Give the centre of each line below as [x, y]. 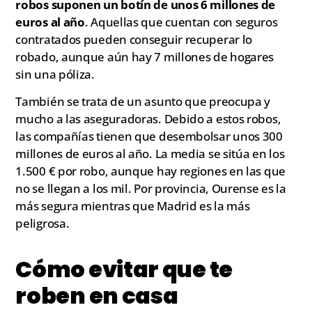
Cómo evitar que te [124, 269]
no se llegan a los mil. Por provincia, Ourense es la [151, 189]
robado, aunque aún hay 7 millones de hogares [145, 56]
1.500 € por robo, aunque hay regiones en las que [150, 171]
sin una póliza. [55, 74]
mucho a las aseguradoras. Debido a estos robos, [148, 119]
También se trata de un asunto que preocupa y [143, 102]
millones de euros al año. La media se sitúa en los [150, 154]
